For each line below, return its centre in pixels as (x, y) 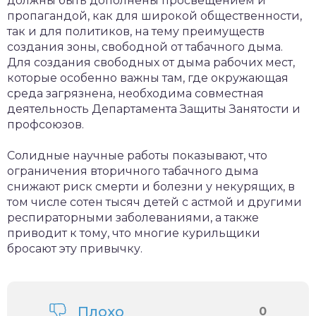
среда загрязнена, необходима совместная (135, 93)
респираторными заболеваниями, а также (133, 218)
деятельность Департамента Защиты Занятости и (154, 109)
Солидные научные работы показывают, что (137, 156)
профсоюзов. (45, 124)
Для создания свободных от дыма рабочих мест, (151, 62)
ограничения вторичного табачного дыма (133, 171)
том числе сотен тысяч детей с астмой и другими (154, 202)
